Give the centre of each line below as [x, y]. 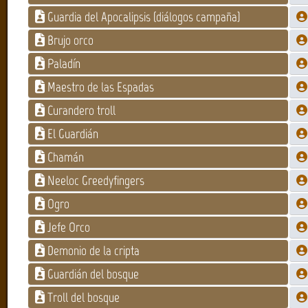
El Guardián [73, 133]
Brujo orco [70, 40]
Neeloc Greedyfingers [96, 180]
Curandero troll [81, 110]
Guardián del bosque [93, 274]
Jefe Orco [68, 227]
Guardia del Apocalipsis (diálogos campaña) [143, 16]
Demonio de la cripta [93, 250]
